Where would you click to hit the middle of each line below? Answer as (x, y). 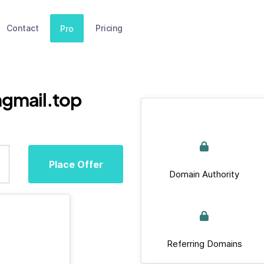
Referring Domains (204, 244)
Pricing (109, 28)
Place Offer (76, 164)
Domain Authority (204, 174)
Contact (23, 28)
